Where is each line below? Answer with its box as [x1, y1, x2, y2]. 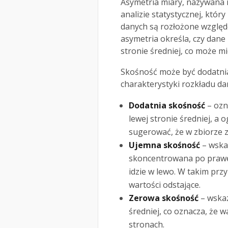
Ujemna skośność [129, 139, 200, 151]
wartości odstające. [129, 179, 201, 191]
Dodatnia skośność [129, 100, 205, 111]
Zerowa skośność [129, 192, 198, 204]
